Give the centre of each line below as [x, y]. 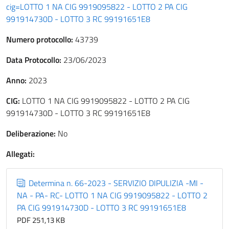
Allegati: [20, 154]
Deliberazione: [31, 133]
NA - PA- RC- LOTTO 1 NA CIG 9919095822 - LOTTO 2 [112, 195]
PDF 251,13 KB [41, 220]
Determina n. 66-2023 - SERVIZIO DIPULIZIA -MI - [115, 183]
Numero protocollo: [40, 39]
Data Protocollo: [34, 60]
